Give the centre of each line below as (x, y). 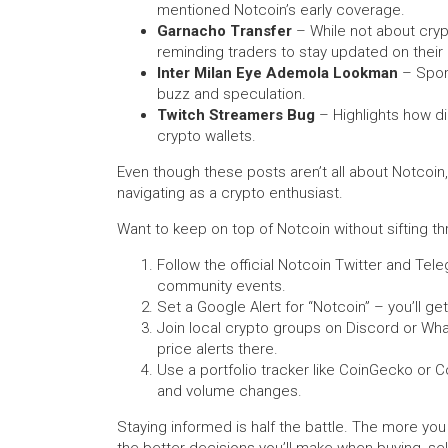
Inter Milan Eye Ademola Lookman (277, 73)
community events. (221, 286)
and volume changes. (229, 391)
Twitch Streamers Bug (236, 115)
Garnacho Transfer (224, 31)
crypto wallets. (206, 136)
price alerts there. (217, 349)
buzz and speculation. (231, 94)
